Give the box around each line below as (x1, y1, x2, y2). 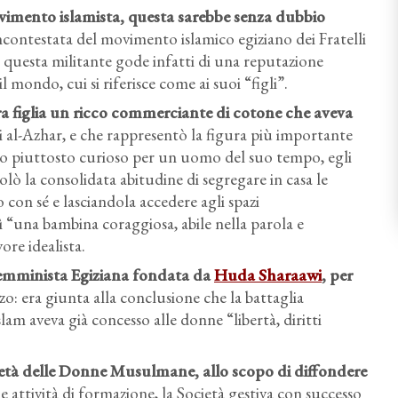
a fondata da (121, 264, 214, 286)
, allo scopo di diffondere (195, 360, 367, 382)
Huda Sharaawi (214, 264, 322, 286)
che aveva (282, 101, 353, 123)
